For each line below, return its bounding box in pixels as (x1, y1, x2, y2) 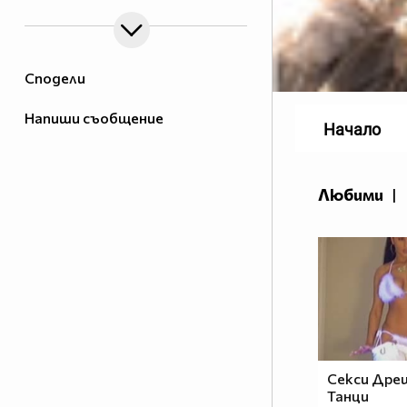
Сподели (25, 69, 85, 87)
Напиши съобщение (25, 109, 164, 127)
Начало (323, 120, 381, 140)
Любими (318, 184, 383, 205)
